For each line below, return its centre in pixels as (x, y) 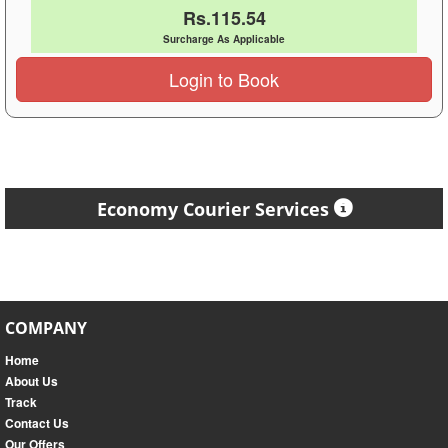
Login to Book (224, 79)
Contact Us (37, 423)
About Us (31, 381)
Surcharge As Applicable (224, 39)
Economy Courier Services (212, 209)
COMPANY (46, 328)
